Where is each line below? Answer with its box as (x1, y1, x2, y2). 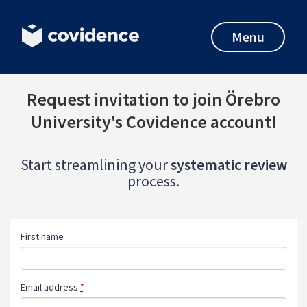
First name (21, 230, 64, 243)
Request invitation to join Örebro (27, 88, 280, 110)
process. (127, 171, 180, 191)
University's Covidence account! (30, 110, 277, 133)
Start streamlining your (20, 155, 171, 174)
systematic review (170, 155, 287, 174)
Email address (21, 281, 80, 293)
